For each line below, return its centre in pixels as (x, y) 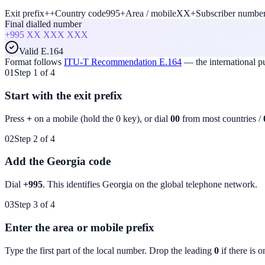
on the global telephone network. (195, 185)
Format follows (33, 62)
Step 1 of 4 (35, 73)
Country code (80, 14)
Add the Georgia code (58, 161)
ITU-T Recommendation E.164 (123, 62)
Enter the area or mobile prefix (80, 227)
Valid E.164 (41, 51)
